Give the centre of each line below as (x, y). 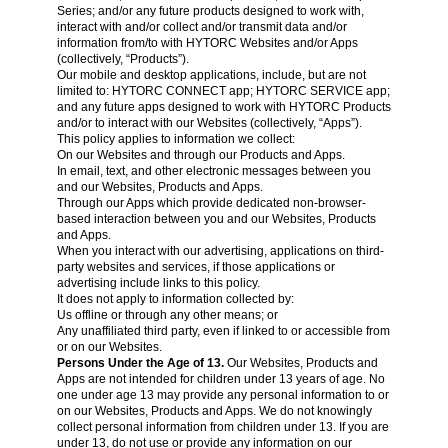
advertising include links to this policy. (158, 283)
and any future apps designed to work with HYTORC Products (223, 107)
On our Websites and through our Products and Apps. (200, 155)
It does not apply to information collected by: (175, 299)
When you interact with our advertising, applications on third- (220, 251)
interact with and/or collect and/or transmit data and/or (201, 27)
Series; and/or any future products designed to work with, (210, 11)
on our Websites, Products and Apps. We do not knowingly (214, 411)
